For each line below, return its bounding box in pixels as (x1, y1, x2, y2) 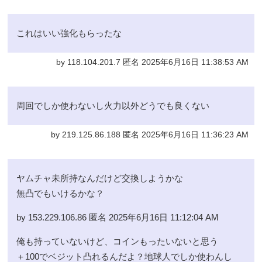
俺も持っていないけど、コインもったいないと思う (16, 236, 219, 247)
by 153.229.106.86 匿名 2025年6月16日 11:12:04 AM (16, 212, 219, 223)
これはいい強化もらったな (16, 28, 122, 39)
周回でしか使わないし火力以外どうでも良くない (16, 101, 210, 111)
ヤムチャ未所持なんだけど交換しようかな (16, 173, 184, 184)
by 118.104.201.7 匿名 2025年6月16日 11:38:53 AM (56, 58, 249, 67)
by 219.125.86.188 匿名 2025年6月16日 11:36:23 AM (50, 130, 249, 140)
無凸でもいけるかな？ (16, 188, 105, 199)
